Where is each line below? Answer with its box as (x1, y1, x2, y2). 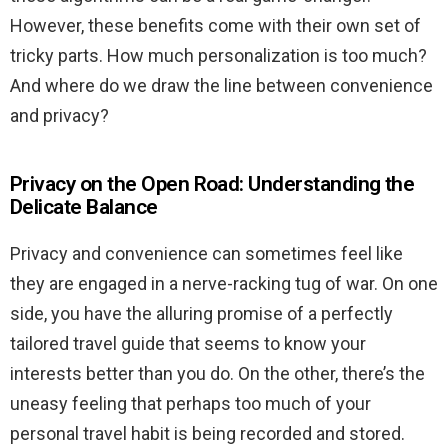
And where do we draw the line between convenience (10, 75, 433, 97)
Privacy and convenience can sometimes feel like (10, 243, 403, 265)
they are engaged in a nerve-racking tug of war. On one (10, 273, 438, 295)
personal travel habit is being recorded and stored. (10, 423, 405, 445)
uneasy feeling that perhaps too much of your (10, 393, 371, 415)
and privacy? (10, 105, 109, 127)
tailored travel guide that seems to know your (10, 333, 366, 355)
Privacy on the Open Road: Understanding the (10, 172, 415, 197)
